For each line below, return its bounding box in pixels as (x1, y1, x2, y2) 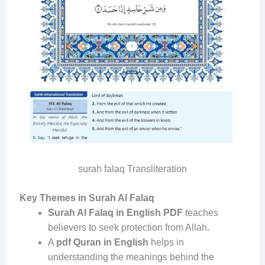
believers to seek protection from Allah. (47, 222, 209, 232)
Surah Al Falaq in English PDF (47, 207, 183, 218)
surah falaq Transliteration (78, 163, 187, 174)
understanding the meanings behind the (47, 251, 214, 262)
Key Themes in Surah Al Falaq (19, 192, 154, 203)
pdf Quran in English (56, 237, 148, 247)
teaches (182, 207, 218, 218)
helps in (148, 237, 184, 247)
